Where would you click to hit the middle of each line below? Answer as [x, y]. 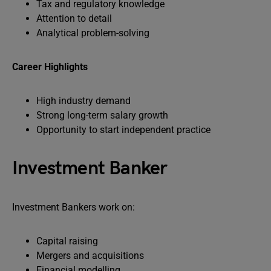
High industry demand [83, 101]
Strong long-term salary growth [102, 115]
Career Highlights [50, 67]
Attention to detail [74, 18]
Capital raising [67, 241]
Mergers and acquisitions [90, 256]
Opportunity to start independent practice [123, 130]
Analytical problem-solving [93, 33]
